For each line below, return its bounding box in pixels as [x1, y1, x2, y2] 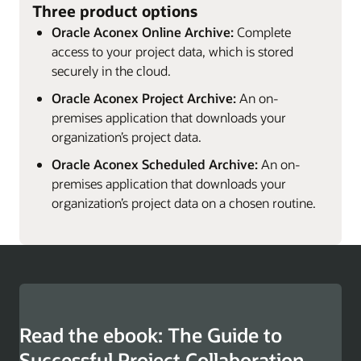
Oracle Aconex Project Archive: [52, 89, 236, 106]
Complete [234, 23, 291, 40]
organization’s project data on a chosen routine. [52, 193, 316, 211]
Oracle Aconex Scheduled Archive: [52, 155, 258, 172]
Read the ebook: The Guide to [19, 322, 282, 347]
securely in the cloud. [52, 61, 171, 79]
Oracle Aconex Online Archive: [52, 23, 234, 40]
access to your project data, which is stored [52, 42, 293, 60]
